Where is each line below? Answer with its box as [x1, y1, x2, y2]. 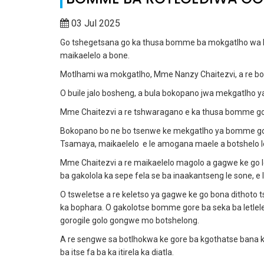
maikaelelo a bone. [60, 51, 130, 60]
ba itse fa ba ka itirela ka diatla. [60, 247, 174, 257]
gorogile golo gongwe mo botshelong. [60, 216, 199, 225]
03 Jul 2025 [71, 18, 120, 29]
